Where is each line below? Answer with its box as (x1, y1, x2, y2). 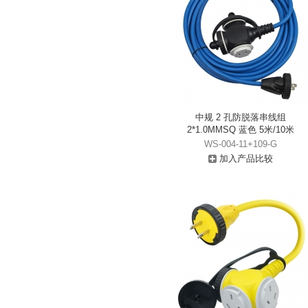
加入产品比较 (217, 153, 273, 164)
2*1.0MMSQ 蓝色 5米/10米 (187, 124, 294, 135)
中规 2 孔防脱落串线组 (195, 112, 286, 122)
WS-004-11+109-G (204, 139, 277, 149)
